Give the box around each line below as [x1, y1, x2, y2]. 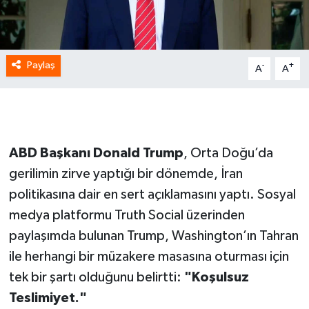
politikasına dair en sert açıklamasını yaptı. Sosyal [8, 188, 296, 202]
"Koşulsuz [183, 270, 249, 285]
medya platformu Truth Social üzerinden [8, 208, 245, 223]
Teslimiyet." [8, 291, 87, 306]
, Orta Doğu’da [183, 146, 273, 161]
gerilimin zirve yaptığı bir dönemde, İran [8, 167, 243, 181]
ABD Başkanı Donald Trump [8, 146, 183, 161]
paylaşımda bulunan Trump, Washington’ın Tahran [8, 229, 299, 243]
